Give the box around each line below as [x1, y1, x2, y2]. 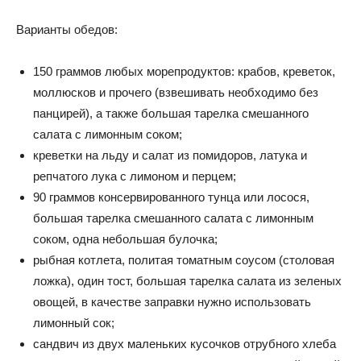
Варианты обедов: [16, 22, 118, 36]
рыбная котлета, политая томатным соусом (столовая [33, 252, 334, 267]
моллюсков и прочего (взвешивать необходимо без [33, 85, 318, 99]
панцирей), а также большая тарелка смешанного [33, 106, 309, 120]
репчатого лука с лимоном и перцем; [33, 168, 236, 183]
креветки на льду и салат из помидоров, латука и [33, 147, 307, 162]
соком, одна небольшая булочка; [33, 231, 218, 246]
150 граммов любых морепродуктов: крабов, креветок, [33, 64, 335, 78]
